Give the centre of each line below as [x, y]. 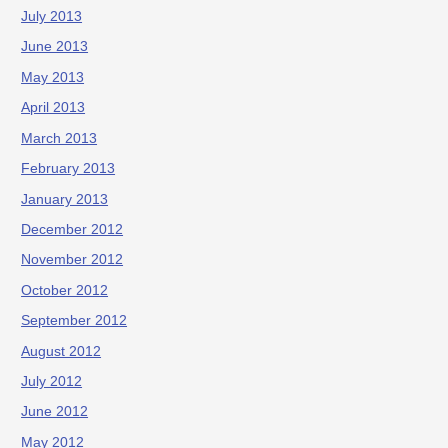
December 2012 [72, 229]
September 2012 [74, 321]
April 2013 [53, 108]
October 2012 [65, 290]
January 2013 [65, 199]
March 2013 [59, 138]
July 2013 [52, 17]
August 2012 [61, 351]
